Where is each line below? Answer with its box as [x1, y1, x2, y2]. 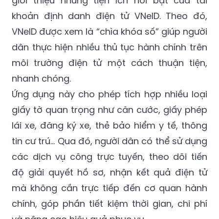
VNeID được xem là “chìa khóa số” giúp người [12, 25, 207, 38]
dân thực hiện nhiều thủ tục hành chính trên [12, 41, 207, 54]
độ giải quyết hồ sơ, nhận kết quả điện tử [12, 166, 207, 179]
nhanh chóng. [12, 72, 71, 85]
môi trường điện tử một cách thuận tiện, [12, 57, 207, 69]
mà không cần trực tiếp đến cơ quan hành [12, 182, 207, 195]
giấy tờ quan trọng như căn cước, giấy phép [12, 104, 207, 116]
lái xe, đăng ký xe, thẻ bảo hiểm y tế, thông [12, 119, 207, 132]
